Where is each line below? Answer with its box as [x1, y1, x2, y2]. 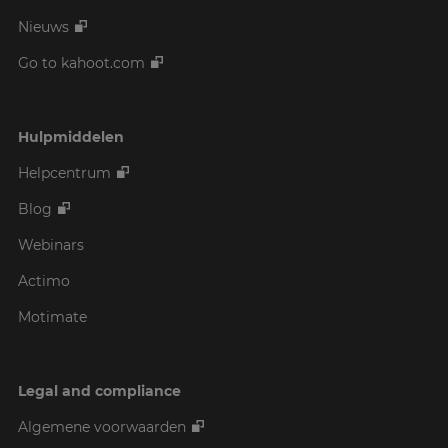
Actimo [18, 271, 70, 290]
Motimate [18, 307, 87, 326]
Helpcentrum [18, 163, 111, 182]
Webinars [18, 235, 84, 254]
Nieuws [18, 17, 69, 36]
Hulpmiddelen [18, 127, 124, 146]
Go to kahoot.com [18, 53, 145, 72]
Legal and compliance [18, 381, 181, 400]
